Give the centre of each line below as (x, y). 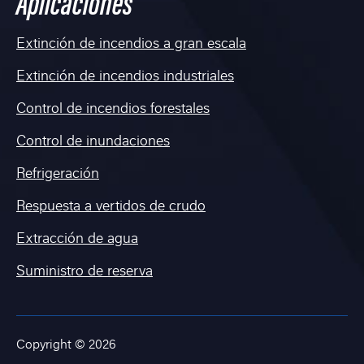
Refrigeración (58, 174)
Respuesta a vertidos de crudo (111, 207)
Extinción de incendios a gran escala (131, 44)
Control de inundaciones (93, 142)
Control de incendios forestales (113, 109)
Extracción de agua (77, 239)
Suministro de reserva (84, 272)
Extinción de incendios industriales (125, 77)
